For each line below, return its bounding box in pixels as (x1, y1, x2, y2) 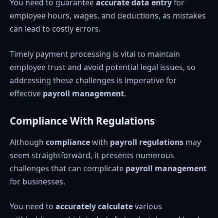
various (133, 201, 162, 212)
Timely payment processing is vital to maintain (10, 48, 180, 59)
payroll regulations (110, 136, 183, 147)
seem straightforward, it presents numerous (10, 149, 174, 161)
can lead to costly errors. (10, 23, 101, 35)
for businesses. (10, 176, 65, 187)
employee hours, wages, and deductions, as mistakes (10, 10, 206, 21)
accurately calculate (55, 201, 133, 212)
